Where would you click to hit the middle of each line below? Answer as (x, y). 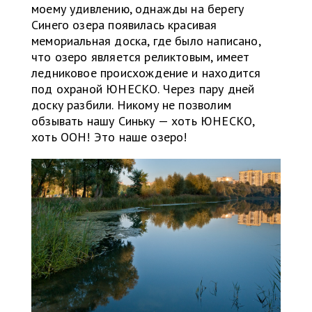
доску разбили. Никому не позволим (131, 105)
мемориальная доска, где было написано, (146, 41)
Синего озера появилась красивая (124, 25)
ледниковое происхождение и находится (146, 73)
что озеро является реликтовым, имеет (141, 57)
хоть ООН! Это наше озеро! (109, 137)
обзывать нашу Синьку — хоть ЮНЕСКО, (143, 121)
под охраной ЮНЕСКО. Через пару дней (143, 89)
